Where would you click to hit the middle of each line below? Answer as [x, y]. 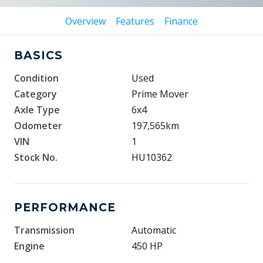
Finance [181, 21]
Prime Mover [160, 94]
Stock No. [36, 157]
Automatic [154, 230]
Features [135, 21]
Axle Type [37, 110]
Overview [86, 21]
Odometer [38, 126]
